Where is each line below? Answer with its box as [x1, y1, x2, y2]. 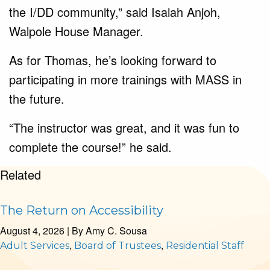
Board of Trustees [74, 239, 161, 251]
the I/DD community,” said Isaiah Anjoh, [9, 2, 221, 20]
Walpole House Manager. [9, 22, 143, 40]
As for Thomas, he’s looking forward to [9, 51, 216, 69]
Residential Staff [166, 239, 244, 251]
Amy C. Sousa [86, 223, 147, 237]
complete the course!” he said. [9, 137, 172, 155]
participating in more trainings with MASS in [9, 70, 242, 88]
